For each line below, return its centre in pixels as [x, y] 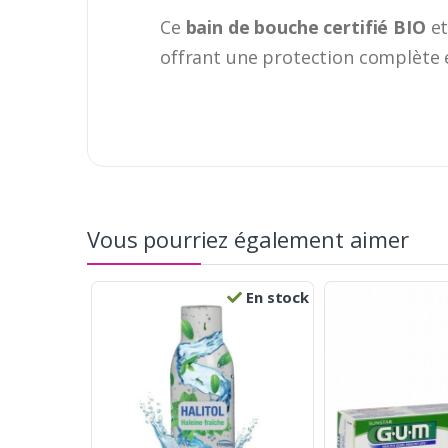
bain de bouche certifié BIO [305, 26]
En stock [275, 296]
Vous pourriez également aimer [248, 238]
